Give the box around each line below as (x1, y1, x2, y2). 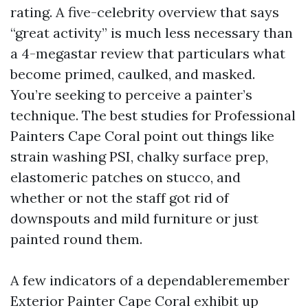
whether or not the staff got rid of (10, 189, 229, 206)
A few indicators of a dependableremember (10, 272, 289, 289)
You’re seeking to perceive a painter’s (10, 86, 252, 103)
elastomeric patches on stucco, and (10, 168, 241, 186)
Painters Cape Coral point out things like (10, 127, 274, 144)
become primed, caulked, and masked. (10, 65, 255, 82)
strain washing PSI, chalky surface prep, (10, 148, 268, 165)
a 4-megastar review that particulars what (10, 45, 285, 62)
